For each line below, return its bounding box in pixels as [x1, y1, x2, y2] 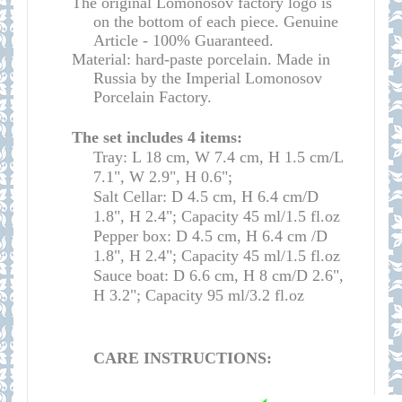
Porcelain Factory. [93, 88, 212, 106]
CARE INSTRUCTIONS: [93, 348, 272, 367]
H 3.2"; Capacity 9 [93, 286, 215, 304]
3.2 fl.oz [249, 286, 304, 304]
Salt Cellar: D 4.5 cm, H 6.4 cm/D [93, 188, 319, 205]
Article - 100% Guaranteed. [93, 31, 274, 49]
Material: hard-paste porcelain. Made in [72, 50, 330, 68]
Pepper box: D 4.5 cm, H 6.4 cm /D [93, 227, 328, 245]
